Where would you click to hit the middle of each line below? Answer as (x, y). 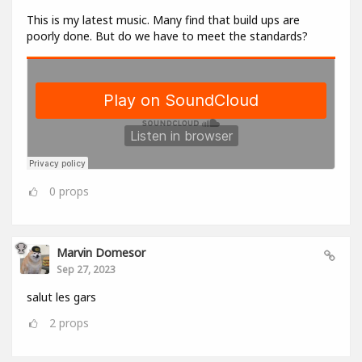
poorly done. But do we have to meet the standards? (167, 36)
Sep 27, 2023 (86, 269)
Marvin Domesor (101, 252)
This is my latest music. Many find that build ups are (163, 19)
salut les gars (61, 297)
